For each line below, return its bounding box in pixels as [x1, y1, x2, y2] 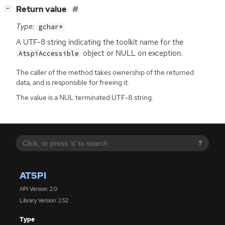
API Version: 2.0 [19, 185, 57, 193]
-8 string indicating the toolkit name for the [37, 37, 183, 48]
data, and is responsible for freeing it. [16, 77, 129, 87]
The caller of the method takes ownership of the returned [16, 67, 194, 77]
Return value [16, 4, 68, 15]
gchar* [38, 23, 63, 32]
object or [81, 48, 116, 59]
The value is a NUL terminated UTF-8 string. [16, 92, 153, 102]
